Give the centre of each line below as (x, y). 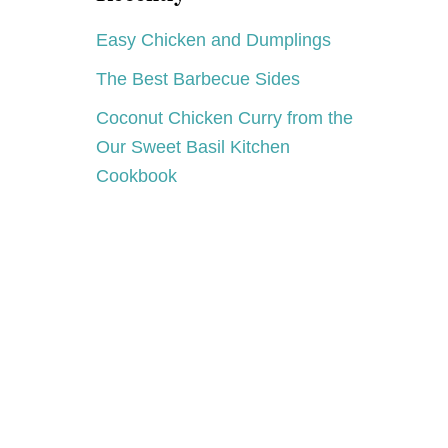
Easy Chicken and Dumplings (213, 39)
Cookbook (136, 175)
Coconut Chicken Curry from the (224, 117)
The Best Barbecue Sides (198, 78)
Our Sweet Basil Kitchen (193, 146)
